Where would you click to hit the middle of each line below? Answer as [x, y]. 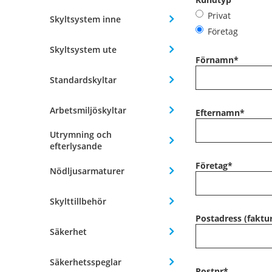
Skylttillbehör [78, 201]
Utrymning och [81, 135]
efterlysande [76, 146]
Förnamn [215, 60]
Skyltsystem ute [83, 49]
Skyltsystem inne [85, 19]
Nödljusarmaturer [87, 171]
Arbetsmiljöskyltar [88, 110]
